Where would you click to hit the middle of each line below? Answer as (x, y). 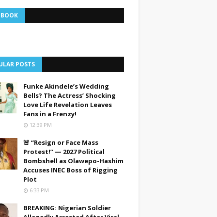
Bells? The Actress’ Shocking (70, 95)
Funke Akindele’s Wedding (66, 86)
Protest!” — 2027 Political (64, 152)
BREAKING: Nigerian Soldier (67, 208)
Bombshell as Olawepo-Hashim (73, 161)
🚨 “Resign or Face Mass (61, 142)
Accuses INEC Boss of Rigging (70, 170)
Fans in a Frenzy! (50, 114)
